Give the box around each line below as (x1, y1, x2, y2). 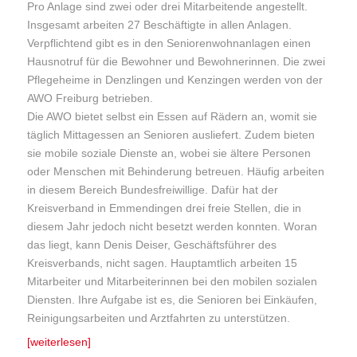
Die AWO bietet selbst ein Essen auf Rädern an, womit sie (27, 110, 318, 124)
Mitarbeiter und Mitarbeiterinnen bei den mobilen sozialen (27, 275, 318, 288)
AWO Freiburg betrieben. (27, 92, 154, 105)
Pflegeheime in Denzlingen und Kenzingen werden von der (27, 73, 324, 87)
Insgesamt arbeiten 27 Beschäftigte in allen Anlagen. (27, 18, 292, 32)
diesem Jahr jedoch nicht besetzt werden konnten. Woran (27, 220, 318, 233)
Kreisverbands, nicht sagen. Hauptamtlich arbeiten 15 (27, 257, 298, 270)
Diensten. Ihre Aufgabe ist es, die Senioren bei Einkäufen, (27, 293, 318, 307)
